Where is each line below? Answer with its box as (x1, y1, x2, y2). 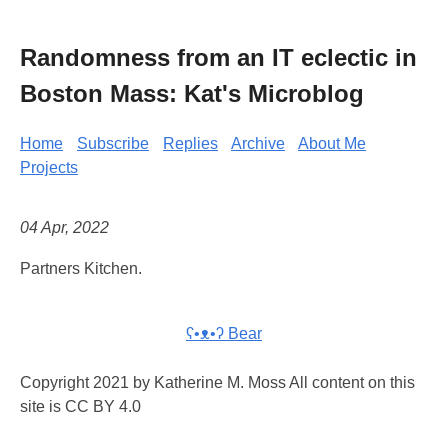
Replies (163, 134, 218, 152)
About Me (298, 134, 366, 152)
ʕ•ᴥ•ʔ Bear (186, 325, 262, 343)
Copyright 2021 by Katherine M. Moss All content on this (20, 374, 415, 392)
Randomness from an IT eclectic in (20, 43, 417, 71)
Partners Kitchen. (20, 260, 142, 278)
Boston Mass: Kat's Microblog (20, 79, 364, 107)
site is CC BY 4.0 (20, 398, 141, 416)
